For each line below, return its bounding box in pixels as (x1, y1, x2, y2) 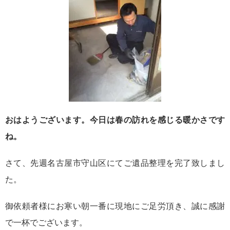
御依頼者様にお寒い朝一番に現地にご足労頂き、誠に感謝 (5, 202, 225, 211)
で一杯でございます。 (5, 218, 87, 227)
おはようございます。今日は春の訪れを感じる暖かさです (5, 116, 225, 125)
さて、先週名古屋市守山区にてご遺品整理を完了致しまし (5, 159, 225, 168)
